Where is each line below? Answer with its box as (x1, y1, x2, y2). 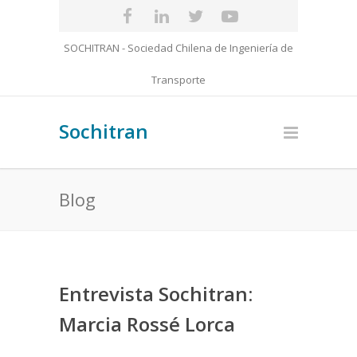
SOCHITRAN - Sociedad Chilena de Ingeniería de (64, 41, 293, 55)
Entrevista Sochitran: (59, 280, 253, 307)
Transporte (151, 73, 206, 87)
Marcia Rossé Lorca (59, 311, 235, 337)
